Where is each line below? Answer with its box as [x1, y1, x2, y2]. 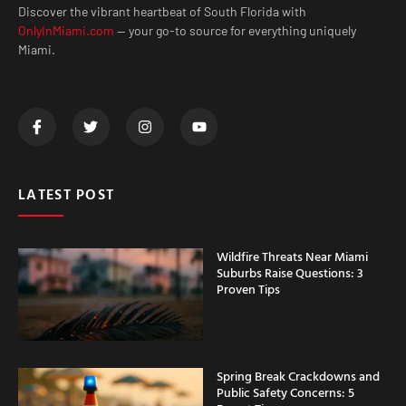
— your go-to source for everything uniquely [114, 23, 356, 39]
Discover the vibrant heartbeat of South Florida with [18, 4, 306, 20]
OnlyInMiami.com [18, 23, 114, 39]
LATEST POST [18, 183, 115, 206]
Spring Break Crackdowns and [217, 366, 380, 386]
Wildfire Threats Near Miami [217, 246, 368, 266]
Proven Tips [217, 279, 280, 299]
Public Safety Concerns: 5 [217, 382, 354, 402]
